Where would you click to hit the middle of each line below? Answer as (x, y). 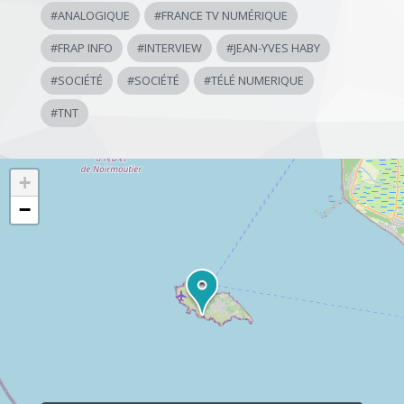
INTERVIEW (173, 48)
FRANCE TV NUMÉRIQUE (224, 15)
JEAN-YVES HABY (276, 48)
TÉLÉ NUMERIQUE (257, 80)
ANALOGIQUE (93, 15)
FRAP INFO (85, 48)
